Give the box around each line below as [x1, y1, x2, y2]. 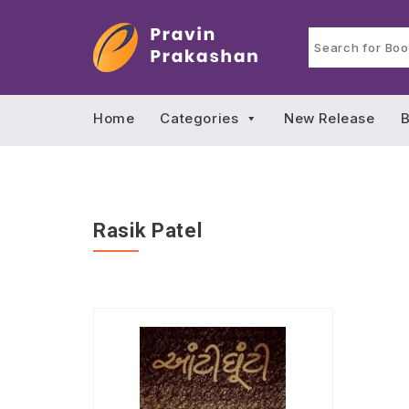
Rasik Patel [93, 219, 203, 242]
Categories [160, 110, 239, 127]
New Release [284, 110, 375, 127]
